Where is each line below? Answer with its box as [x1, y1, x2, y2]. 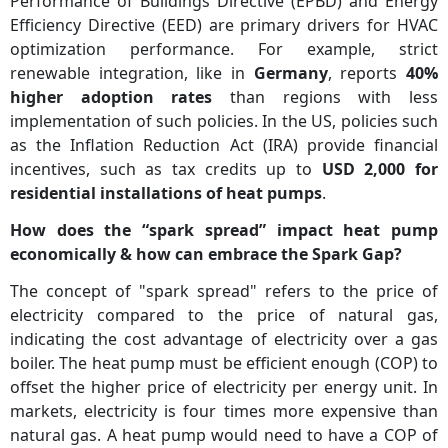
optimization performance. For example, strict [10, 38, 438, 61]
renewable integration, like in [10, 62, 254, 85]
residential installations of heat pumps [10, 182, 322, 205]
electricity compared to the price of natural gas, [10, 304, 438, 327]
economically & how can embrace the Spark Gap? [10, 243, 402, 266]
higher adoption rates [10, 86, 213, 109]
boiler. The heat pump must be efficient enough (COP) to [10, 352, 438, 375]
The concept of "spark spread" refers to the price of [10, 280, 438, 303]
